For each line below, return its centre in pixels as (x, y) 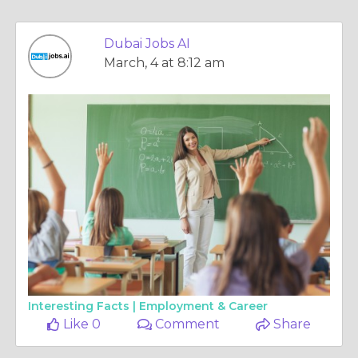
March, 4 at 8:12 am (164, 63)
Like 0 (81, 324)
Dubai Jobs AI (147, 44)
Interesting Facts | (84, 306)
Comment (186, 324)
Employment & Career (203, 306)
